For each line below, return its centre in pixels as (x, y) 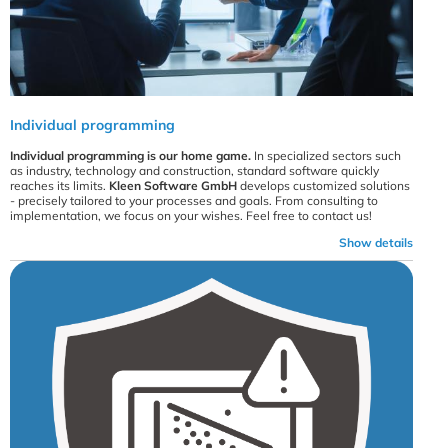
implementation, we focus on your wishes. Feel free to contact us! (191, 215)
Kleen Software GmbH (173, 185)
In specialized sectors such (326, 155)
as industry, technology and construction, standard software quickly (194, 170)
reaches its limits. (59, 185)
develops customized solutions (323, 185)
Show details (376, 242)
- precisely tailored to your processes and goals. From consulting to (194, 200)
